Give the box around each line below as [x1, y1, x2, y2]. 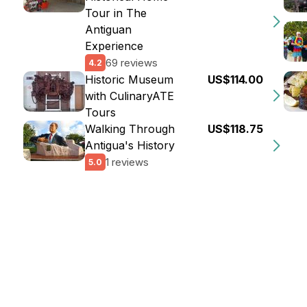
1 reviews [106, 155, 149, 169]
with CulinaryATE [85, 89, 174, 103]
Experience [85, 39, 143, 53]
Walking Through [85, 122, 175, 136]
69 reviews [106, 56, 158, 69]
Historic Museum [85, 73, 173, 86]
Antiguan [85, 23, 132, 36]
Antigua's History [85, 138, 175, 152]
